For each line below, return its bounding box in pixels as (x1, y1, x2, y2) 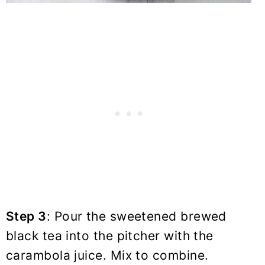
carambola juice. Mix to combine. (6, 247, 209, 263)
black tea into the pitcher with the (6, 228, 214, 243)
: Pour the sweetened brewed (46, 208, 227, 224)
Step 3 (6, 208, 47, 224)
